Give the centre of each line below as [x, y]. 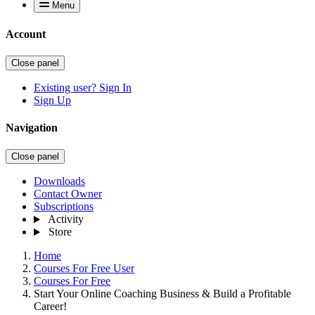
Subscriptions [64, 207]
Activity [65, 219]
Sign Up [52, 100]
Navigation [32, 128]
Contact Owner [68, 194]
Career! [50, 307]
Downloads [59, 181]
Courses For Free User [84, 269]
